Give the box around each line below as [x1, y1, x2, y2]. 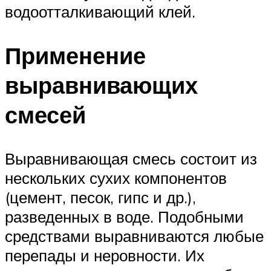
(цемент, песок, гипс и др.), [5, 187, 196, 207]
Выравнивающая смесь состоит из [5, 148, 257, 168]
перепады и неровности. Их [5, 245, 204, 265]
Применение [5, 40, 146, 70]
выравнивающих [5, 70, 198, 100]
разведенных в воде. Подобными [5, 206, 244, 226]
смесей [5, 99, 86, 129]
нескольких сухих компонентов [5, 168, 227, 188]
